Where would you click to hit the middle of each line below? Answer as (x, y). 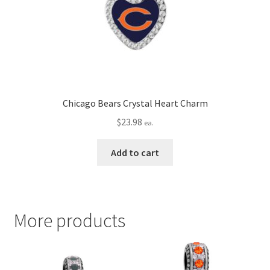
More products (69, 221)
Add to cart (135, 152)
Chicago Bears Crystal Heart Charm (135, 103)
